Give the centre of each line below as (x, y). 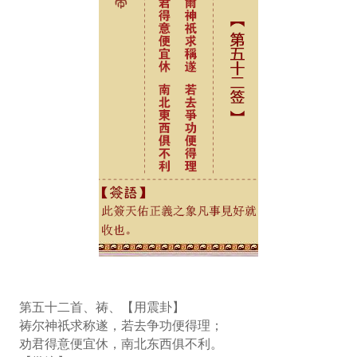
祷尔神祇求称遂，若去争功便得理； (121, 326)
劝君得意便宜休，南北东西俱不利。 (121, 344)
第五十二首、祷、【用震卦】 (102, 308)
